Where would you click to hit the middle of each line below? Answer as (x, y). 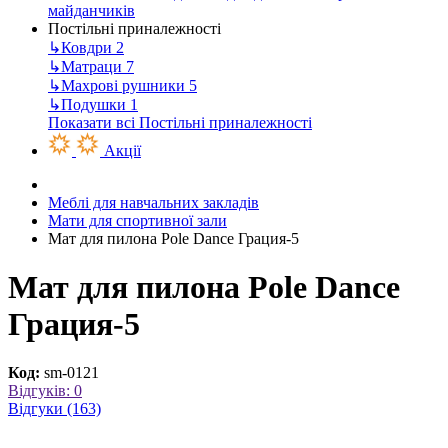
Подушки (95, 104)
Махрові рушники (125, 85)
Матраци (93, 66)
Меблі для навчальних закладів (153, 202)
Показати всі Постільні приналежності (180, 122)
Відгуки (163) (54, 409)
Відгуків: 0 (45, 391)
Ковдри (88, 47)
